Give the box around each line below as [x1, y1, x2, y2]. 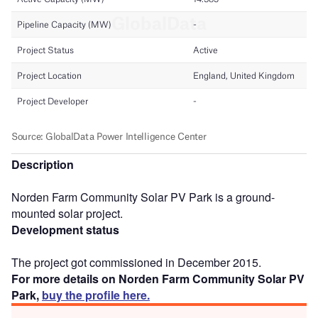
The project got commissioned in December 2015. [11, 253, 261, 270]
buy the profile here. [42, 286, 150, 303]
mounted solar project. [11, 204, 123, 221]
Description [11, 155, 74, 172]
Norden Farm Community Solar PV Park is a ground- [11, 188, 275, 205]
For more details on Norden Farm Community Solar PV [11, 270, 305, 287]
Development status [11, 221, 119, 238]
